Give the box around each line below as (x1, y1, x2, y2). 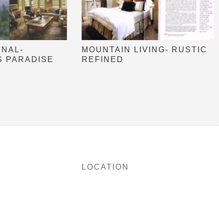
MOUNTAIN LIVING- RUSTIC (82, 45, 207, 54)
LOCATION (82, 163, 129, 171)
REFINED (82, 55, 124, 64)
